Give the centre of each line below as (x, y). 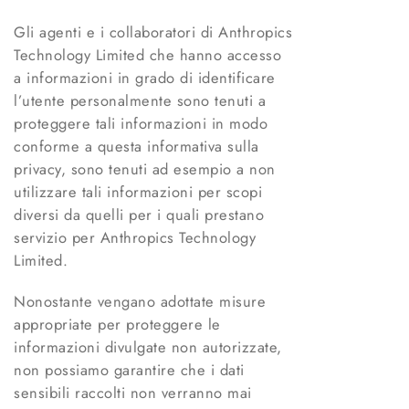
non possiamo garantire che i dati (129, 370)
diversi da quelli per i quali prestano (139, 215)
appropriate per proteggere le (117, 325)
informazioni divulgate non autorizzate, (148, 347)
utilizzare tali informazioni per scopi (138, 192)
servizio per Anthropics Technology (135, 238)
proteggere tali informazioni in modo (141, 124)
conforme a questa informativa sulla (136, 147)
